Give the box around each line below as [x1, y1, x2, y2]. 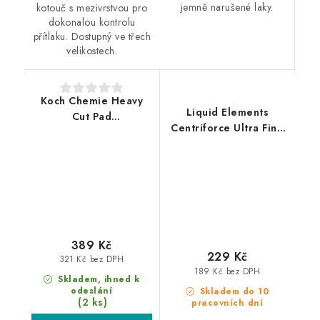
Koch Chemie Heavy [40, 94, 143, 109]
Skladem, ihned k [54, 272, 140, 286]
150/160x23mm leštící [35, 125, 149, 140]
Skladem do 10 [196, 284, 269, 298]
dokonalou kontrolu [48, 15, 136, 30]
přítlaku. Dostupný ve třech [33, 29, 151, 44]
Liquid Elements [186, 105, 269, 120]
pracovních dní [191, 296, 264, 309]
